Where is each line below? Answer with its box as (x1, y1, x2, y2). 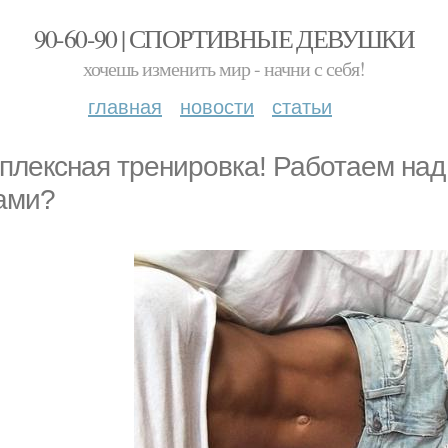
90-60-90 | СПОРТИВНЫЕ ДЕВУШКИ (33, 21, 415, 55)
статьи (272, 91, 332, 120)
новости (180, 91, 254, 120)
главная (88, 91, 162, 120)
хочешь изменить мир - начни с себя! (83, 55, 365, 82)
